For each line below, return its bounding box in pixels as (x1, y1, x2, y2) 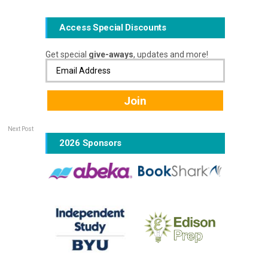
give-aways (89, 50, 133, 59)
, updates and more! (133, 50, 208, 59)
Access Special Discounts (59, 22, 166, 33)
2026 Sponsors (59, 138, 122, 148)
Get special (45, 50, 89, 59)
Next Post (8, 126, 33, 132)
